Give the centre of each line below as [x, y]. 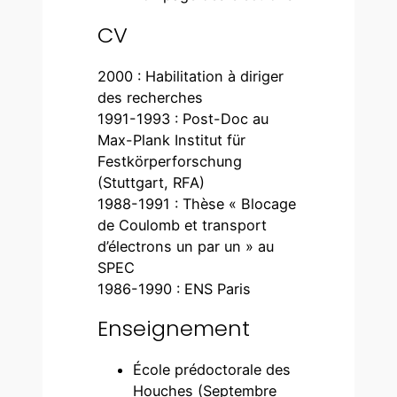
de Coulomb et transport [183, 225]
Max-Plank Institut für [172, 140]
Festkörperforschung [170, 161]
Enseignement [174, 329]
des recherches [151, 97]
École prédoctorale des [212, 370]
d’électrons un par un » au [186, 246]
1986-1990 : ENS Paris [175, 288]
